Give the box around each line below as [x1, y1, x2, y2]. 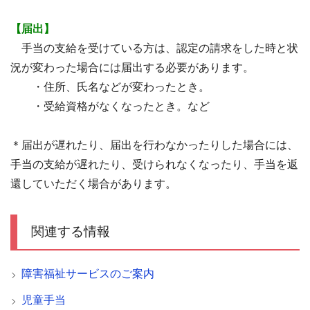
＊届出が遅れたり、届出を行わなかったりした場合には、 [10, 139, 298, 151]
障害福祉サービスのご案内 [21, 268, 154, 280]
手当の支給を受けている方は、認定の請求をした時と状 [10, 42, 298, 54]
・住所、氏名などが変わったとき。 [10, 81, 210, 93]
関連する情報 [31, 224, 110, 239]
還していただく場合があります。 [10, 178, 176, 190]
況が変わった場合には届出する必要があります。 [10, 62, 254, 73]
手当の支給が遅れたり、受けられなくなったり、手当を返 [10, 158, 298, 170]
